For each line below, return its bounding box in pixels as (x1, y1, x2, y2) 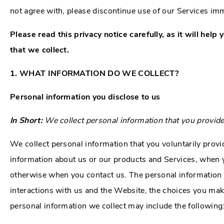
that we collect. (10, 44, 69, 55)
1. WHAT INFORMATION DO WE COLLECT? (10, 67, 178, 79)
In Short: (10, 114, 45, 126)
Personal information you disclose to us (10, 91, 160, 102)
